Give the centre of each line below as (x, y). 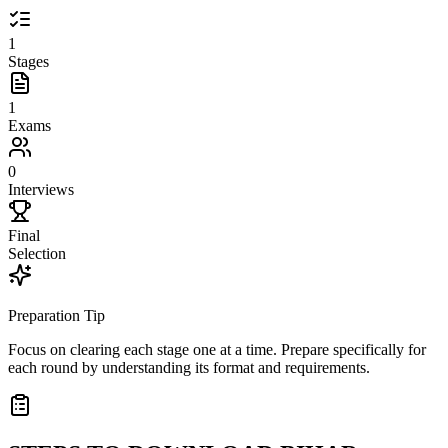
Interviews (41, 190)
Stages (28, 62)
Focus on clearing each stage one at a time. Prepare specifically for (217, 350)
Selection (37, 254)
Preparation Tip (56, 316)
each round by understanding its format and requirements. (189, 368)
